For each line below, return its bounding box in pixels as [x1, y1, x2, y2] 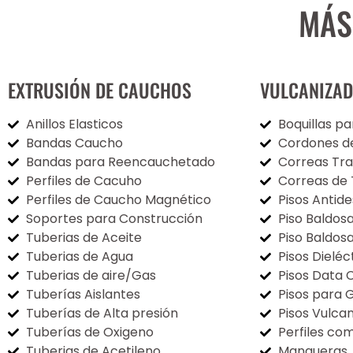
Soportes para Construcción [25, 209, 203, 228]
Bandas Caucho [25, 133, 123, 152]
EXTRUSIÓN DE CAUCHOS [8, 75, 191, 104]
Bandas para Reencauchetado [25, 152, 215, 171]
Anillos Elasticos [25, 114, 123, 133]
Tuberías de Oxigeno [25, 322, 154, 341]
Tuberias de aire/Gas [25, 266, 156, 284]
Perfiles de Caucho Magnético [25, 190, 211, 209]
